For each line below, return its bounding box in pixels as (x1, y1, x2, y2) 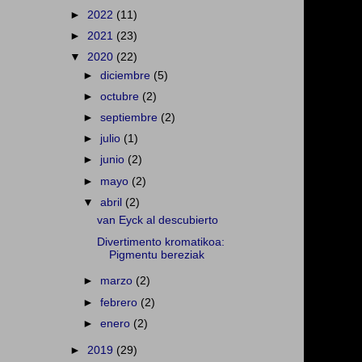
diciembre (100, 69, 154, 82)
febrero (100, 296, 141, 309)
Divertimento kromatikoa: (96, 235, 225, 248)
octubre (100, 90, 143, 103)
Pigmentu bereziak (108, 248, 204, 261)
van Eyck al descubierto (96, 214, 218, 227)
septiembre (100, 112, 162, 124)
